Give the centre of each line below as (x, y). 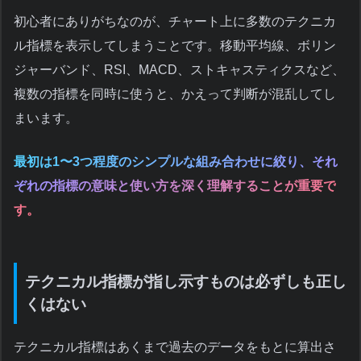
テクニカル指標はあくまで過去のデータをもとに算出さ (175, 346)
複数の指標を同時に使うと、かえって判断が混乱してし (175, 94)
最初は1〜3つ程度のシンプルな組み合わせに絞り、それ (176, 162)
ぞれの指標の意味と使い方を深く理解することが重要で (175, 186)
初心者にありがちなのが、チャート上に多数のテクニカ (175, 22)
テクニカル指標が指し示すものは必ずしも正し (186, 282)
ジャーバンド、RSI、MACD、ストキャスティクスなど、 (179, 70)
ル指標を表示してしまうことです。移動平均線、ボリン (175, 46)
